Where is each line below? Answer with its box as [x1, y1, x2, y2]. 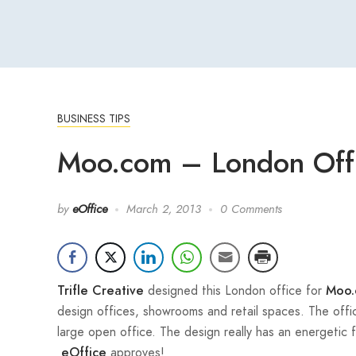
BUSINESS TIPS [57, 110, 130, 126]
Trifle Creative [57, 282, 144, 300]
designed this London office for [144, 281, 326, 300]
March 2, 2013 [126, 201, 201, 217]
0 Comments [220, 201, 282, 217]
